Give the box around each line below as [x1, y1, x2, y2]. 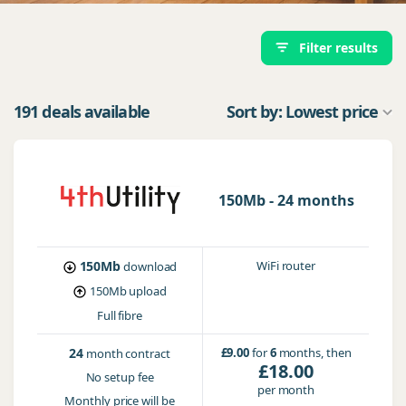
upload [129, 283, 167, 299]
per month [256, 382, 315, 398]
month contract [86, 345, 170, 362]
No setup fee [85, 369, 154, 385]
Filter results [299, 39, 378, 56]
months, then [275, 344, 352, 361]
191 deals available [14, 101, 150, 122]
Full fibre [96, 307, 143, 324]
